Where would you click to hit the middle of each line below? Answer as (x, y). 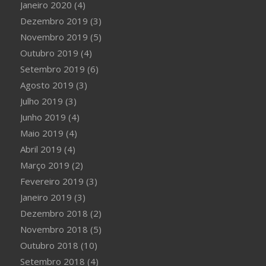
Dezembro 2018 (54, 213)
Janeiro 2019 (46, 197)
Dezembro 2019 (54, 21)
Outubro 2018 (49, 245)
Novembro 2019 (54, 37)
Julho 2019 (41, 101)
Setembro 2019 (52, 69)
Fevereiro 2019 (52, 181)
